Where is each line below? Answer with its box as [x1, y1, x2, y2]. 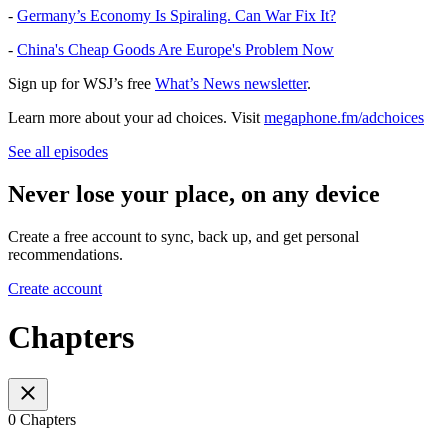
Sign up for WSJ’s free [8, 75, 155, 93]
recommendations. [8, 245, 123, 263]
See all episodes [8, 143, 108, 161]
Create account [8, 279, 102, 297]
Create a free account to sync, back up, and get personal [8, 227, 359, 245]
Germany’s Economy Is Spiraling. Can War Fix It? [17, 7, 336, 25]
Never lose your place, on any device [8, 181, 380, 208]
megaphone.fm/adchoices [264, 109, 424, 127]
